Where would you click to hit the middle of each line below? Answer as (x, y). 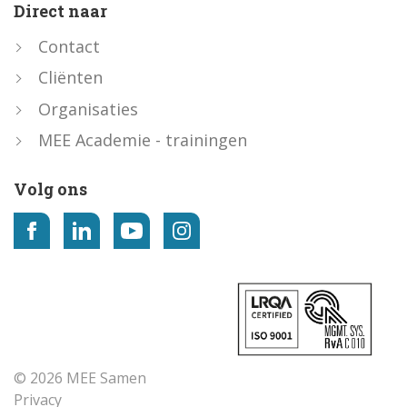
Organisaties (88, 109)
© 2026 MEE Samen (80, 378)
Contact (69, 46)
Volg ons (50, 189)
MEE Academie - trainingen (143, 140)
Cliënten (70, 78)
